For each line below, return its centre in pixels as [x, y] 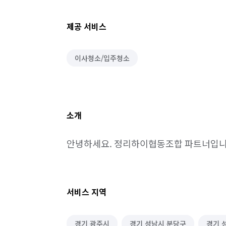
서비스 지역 [87, 192]
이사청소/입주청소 [102, 58]
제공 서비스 [87, 26]
